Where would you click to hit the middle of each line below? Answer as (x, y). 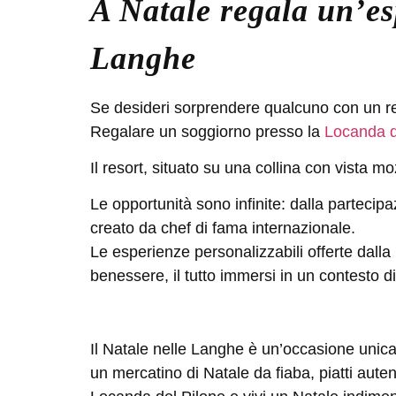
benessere (127, 276)
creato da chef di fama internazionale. (223, 228)
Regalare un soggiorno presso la (207, 131)
